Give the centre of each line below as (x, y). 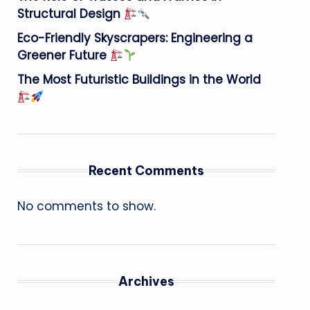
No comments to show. (86, 206)
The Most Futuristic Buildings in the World (139, 80)
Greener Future (63, 55)
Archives (146, 281)
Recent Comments (146, 171)
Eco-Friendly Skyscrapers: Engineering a (135, 38)
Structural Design (70, 14)
